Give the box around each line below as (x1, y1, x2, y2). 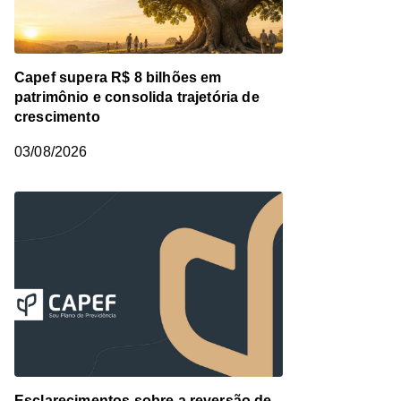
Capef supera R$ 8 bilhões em (14, 70, 222, 86)
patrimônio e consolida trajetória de (14, 90, 260, 106)
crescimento (14, 109, 100, 125)
